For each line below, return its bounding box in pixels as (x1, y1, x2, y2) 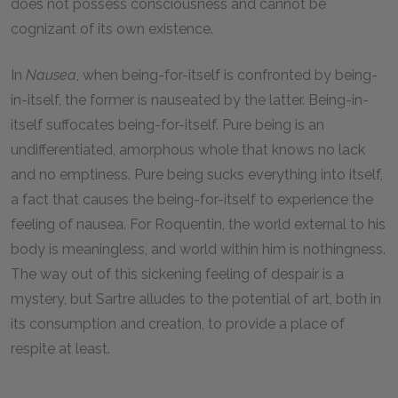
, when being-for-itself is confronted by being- (76, 67, 378, 84)
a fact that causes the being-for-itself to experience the (11, 191, 373, 208)
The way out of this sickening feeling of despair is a (11, 266, 344, 283)
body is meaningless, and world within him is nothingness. (11, 241, 386, 258)
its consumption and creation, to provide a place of (11, 315, 345, 332)
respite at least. (11, 340, 110, 357)
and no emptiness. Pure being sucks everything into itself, (11, 166, 383, 183)
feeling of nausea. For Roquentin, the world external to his (11, 216, 386, 233)
